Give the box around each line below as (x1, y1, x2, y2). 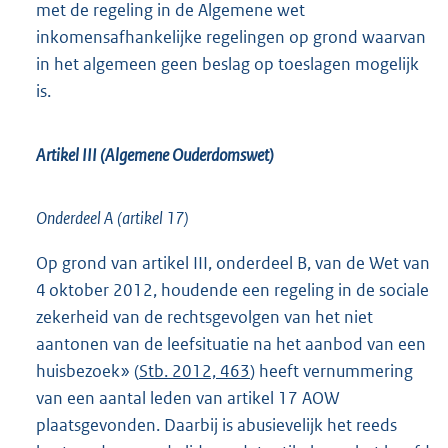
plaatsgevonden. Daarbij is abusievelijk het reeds (36, 414, 397, 437)
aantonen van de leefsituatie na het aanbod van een (36, 333, 426, 356)
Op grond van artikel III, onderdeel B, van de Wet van (36, 252, 430, 275)
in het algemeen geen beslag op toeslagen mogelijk (36, 53, 419, 76)
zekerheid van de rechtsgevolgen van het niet (36, 306, 373, 329)
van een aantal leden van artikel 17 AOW (36, 387, 340, 410)
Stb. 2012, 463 (139, 360, 250, 383)
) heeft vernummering (250, 360, 413, 383)
